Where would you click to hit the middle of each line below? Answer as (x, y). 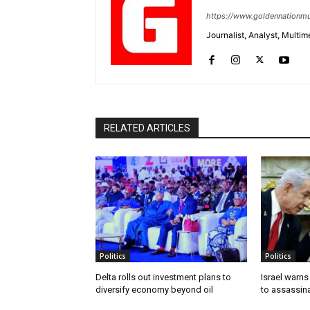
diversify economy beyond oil (154, 289)
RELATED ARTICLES (147, 128)
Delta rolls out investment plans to (163, 277)
